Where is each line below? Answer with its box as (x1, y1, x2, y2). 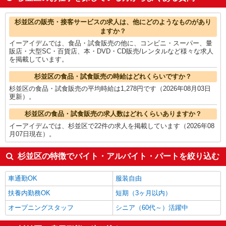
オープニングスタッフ (8, 203, 74, 211)
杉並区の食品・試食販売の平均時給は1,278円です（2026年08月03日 (9, 84, 211, 92)
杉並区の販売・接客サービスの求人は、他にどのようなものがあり (15, 18, 211, 26)
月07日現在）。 (9, 130, 55, 138)
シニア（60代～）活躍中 (116, 203, 188, 211)
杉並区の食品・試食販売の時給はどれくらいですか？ (34, 72, 192, 80)
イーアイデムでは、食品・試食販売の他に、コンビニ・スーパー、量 (9, 39, 212, 47)
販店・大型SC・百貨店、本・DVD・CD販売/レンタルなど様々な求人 (9, 47, 213, 55)
